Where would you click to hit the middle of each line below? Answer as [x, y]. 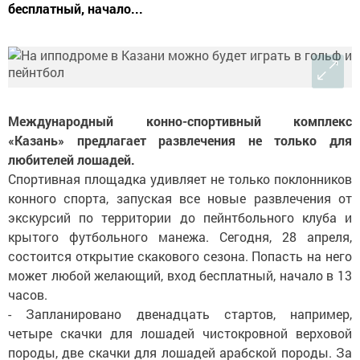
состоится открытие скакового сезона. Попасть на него [180, 256]
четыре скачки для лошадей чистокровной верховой [180, 333]
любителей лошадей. [72, 160]
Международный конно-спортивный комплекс [180, 121]
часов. [28, 295]
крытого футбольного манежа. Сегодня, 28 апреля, [180, 237]
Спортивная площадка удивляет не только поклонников [180, 179]
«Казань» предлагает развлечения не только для [180, 140]
